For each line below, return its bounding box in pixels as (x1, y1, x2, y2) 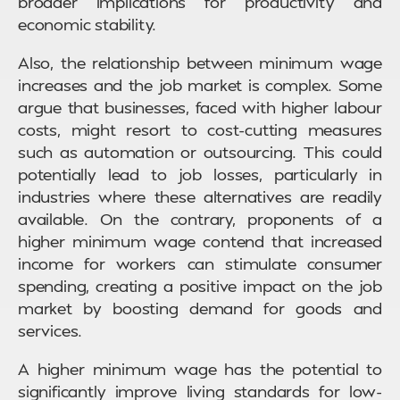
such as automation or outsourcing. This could (18, 141, 382, 162)
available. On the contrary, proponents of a (18, 208, 382, 229)
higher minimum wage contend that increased (18, 230, 382, 252)
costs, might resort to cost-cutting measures (18, 119, 382, 140)
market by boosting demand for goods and (18, 297, 382, 319)
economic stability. (18, 13, 157, 35)
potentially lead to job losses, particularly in (18, 163, 382, 185)
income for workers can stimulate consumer (18, 253, 382, 274)
